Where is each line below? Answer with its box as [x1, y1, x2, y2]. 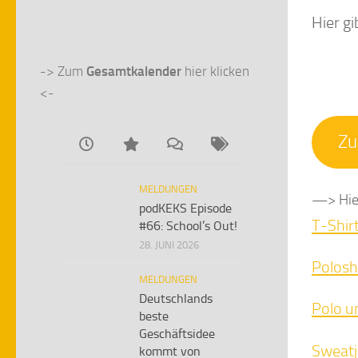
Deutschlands [139, 291, 213, 306]
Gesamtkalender [86, 63, 181, 79]
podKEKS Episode [139, 201, 232, 216]
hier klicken [181, 63, 249, 79]
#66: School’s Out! [139, 218, 237, 233]
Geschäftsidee [139, 326, 215, 341]
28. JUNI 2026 [139, 239, 199, 251]
